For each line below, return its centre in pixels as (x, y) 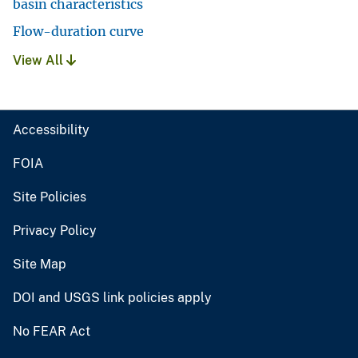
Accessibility (51, 129)
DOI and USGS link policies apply (112, 297)
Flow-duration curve (78, 31)
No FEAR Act (52, 331)
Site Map (40, 264)
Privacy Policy (55, 230)
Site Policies (50, 197)
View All (40, 60)
